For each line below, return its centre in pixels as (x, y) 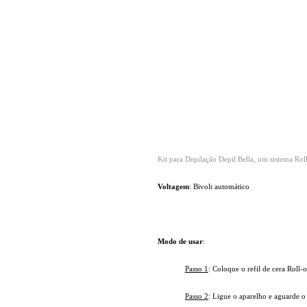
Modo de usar (180, 242)
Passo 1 (196, 269)
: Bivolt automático (219, 187)
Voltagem (173, 187)
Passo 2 (196, 296)
